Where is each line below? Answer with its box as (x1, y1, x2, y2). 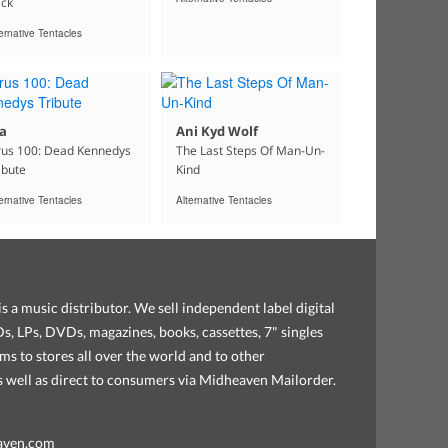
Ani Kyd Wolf (175, 122, 258, 141)
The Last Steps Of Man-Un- (175, 142, 325, 160)
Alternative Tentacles (175, 193, 272, 208)
